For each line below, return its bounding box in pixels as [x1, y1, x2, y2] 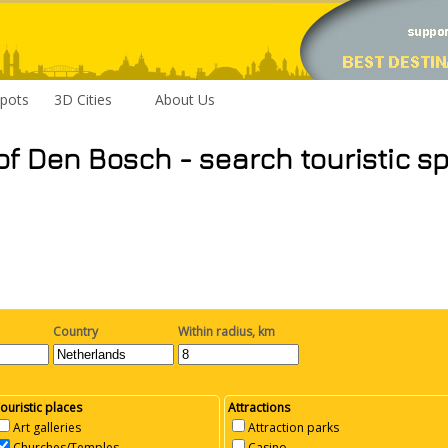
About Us [155, 90, 215, 109]
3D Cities [54, 90, 112, 109]
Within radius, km [178, 322, 275, 340]
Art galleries [13, 418, 82, 436]
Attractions [228, 398, 291, 416]
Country [53, 322, 98, 340]
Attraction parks [248, 418, 340, 436]
